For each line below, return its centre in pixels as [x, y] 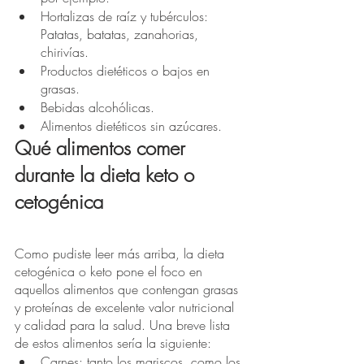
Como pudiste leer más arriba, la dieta [121, 254]
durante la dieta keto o [107, 175]
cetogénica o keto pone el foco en [110, 272]
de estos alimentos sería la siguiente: [115, 343]
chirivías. [65, 52]
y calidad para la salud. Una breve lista [124, 325]
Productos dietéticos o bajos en [127, 71]
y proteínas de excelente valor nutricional [126, 308]
